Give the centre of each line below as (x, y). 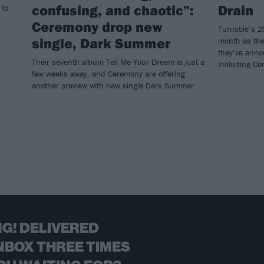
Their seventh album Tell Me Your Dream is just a (118, 62)
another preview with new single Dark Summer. (114, 85)
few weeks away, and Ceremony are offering (108, 73)
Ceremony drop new (97, 26)
